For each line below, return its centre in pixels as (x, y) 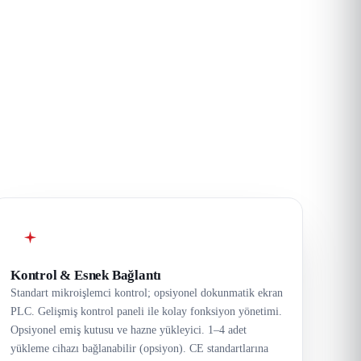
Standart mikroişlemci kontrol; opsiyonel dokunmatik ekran (147, 293)
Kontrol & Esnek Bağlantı (86, 276)
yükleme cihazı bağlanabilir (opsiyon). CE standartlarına (139, 349)
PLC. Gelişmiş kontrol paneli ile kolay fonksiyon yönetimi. (146, 312)
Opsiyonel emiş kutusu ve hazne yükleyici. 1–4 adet (129, 330)
